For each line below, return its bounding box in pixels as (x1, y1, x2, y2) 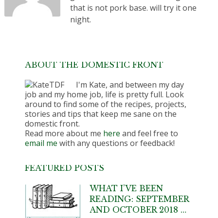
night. (70, 14, 91, 25)
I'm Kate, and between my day (76, 79, 184, 90)
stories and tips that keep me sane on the (25, 108, 177, 119)
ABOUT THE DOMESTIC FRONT (25, 59, 164, 70)
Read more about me (25, 127, 104, 139)
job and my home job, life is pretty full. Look (25, 89, 184, 100)
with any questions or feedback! (57, 137, 175, 148)
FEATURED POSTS (25, 163, 105, 173)
